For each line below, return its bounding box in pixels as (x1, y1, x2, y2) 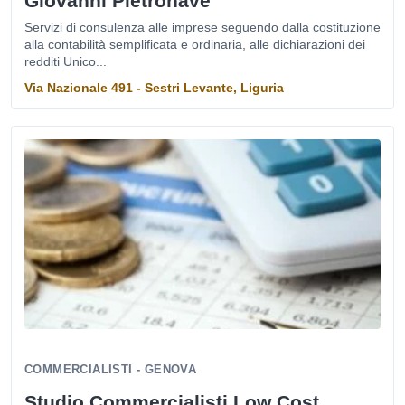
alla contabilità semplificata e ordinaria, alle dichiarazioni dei (24, 37, 365, 52)
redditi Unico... (24, 54, 107, 69)
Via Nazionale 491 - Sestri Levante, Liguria (24, 80, 284, 95)
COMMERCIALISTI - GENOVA (24, 363, 197, 376)
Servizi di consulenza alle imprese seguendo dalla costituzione (24, 20, 381, 34)
